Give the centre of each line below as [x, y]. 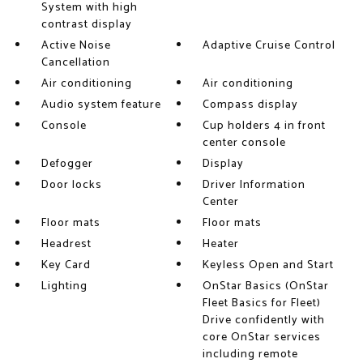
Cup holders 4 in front [265, 126]
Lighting [64, 286]
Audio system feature [101, 105]
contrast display [86, 25]
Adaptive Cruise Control [269, 46]
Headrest [66, 244]
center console [245, 143]
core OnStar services [262, 337]
